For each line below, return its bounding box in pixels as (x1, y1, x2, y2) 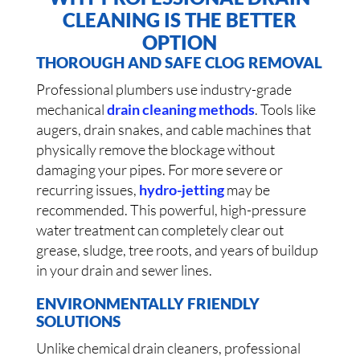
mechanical (35, 100, 107, 119)
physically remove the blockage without (35, 141, 275, 159)
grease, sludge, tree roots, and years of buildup (35, 241, 318, 260)
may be (223, 181, 270, 199)
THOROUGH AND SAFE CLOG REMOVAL (35, 53, 322, 72)
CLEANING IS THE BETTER (63, 8, 297, 32)
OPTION (142, 31, 218, 55)
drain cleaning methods (106, 100, 255, 119)
